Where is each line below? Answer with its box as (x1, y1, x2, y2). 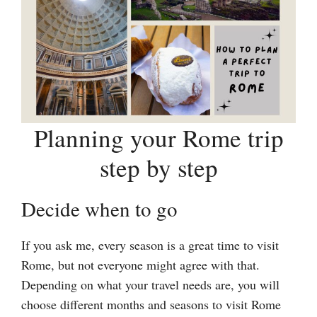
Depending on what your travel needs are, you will (21, 276, 279, 294)
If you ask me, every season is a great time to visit (21, 236, 279, 254)
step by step (99, 151, 218, 185)
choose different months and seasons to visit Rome (21, 296, 281, 313)
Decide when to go (21, 195, 178, 223)
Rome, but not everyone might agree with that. (21, 256, 260, 274)
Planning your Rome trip (33, 121, 284, 155)
